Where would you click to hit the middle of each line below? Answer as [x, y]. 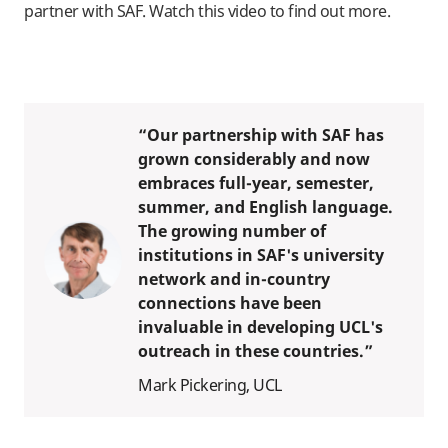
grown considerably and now [254, 158]
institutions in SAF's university [261, 254]
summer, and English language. [265, 206]
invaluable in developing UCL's [260, 326]
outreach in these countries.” [255, 350]
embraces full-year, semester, [256, 182]
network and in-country [234, 278]
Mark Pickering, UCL [210, 384]
